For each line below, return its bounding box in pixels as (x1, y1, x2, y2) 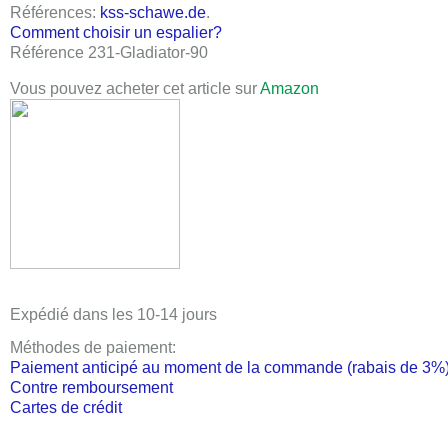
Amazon (260, 80, 319, 97)
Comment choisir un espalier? (10, 24, 222, 41)
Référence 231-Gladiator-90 (10, 44, 208, 61)
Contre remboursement (10, 379, 173, 396)
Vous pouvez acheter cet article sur (10, 80, 260, 97)
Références (10, 4, 92, 21)
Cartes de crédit (10, 399, 122, 416)
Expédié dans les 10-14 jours (10, 306, 217, 323)
